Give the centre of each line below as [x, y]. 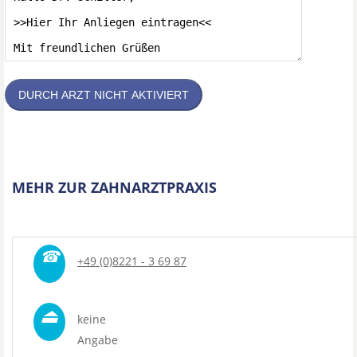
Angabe [98, 340]
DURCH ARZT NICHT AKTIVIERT [104, 95]
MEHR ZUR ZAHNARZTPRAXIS [114, 187]
